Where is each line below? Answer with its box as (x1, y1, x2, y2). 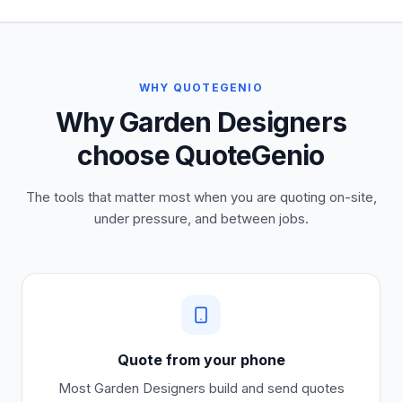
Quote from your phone (117, 351, 285, 369)
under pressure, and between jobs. (93, 210, 309, 227)
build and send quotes (205, 380, 345, 397)
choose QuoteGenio (77, 139, 325, 171)
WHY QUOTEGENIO (139, 81, 263, 94)
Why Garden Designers (56, 106, 346, 138)
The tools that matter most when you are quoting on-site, (25, 188, 377, 205)
